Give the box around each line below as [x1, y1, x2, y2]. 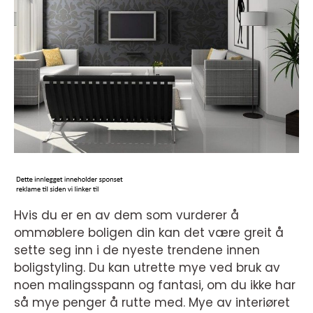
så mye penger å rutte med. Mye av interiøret [14, 294, 290, 311]
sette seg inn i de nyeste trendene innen [14, 242, 260, 259]
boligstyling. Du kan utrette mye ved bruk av [14, 259, 280, 276]
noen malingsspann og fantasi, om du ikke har [14, 277, 296, 293]
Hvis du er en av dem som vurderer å [14, 207, 239, 224]
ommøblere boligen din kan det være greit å [14, 224, 284, 241]
